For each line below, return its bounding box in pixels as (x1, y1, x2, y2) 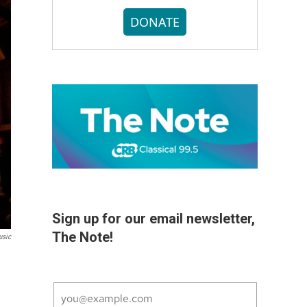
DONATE (130, 14, 180, 30)
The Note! (52, 229, 113, 246)
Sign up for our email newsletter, (52, 210, 255, 228)
